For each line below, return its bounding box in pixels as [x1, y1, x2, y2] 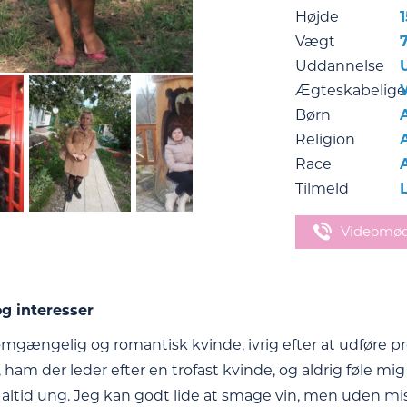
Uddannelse [294, 57, 384, 74]
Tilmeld [294, 180, 349, 197]
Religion [294, 131, 355, 148]
